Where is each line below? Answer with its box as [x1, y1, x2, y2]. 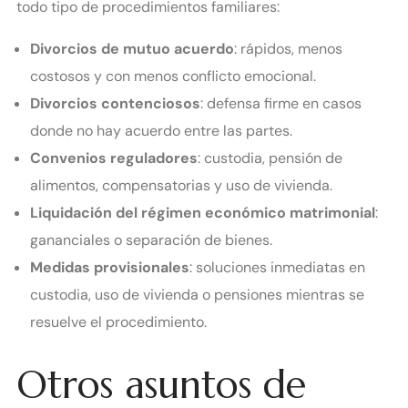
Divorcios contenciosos [30, 93, 200, 113]
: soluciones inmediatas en [189, 257, 365, 277]
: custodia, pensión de [198, 148, 342, 168]
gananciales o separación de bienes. [30, 229, 272, 250]
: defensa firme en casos [200, 93, 362, 113]
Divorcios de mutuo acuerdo [30, 38, 234, 58]
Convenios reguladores [30, 148, 198, 168]
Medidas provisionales [30, 257, 189, 277]
